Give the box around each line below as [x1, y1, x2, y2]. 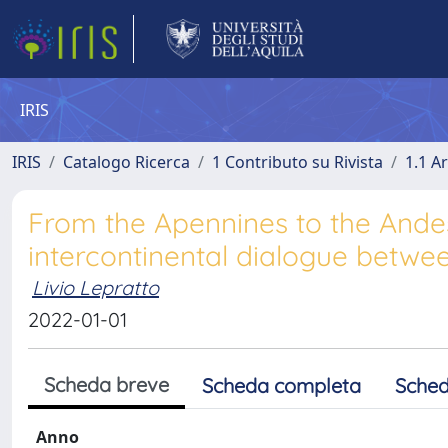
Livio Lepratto [32, 275, 159, 300]
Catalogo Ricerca [63, 151, 190, 173]
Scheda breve [44, 372, 169, 397]
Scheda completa [202, 373, 361, 398]
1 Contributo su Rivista [212, 151, 383, 173]
